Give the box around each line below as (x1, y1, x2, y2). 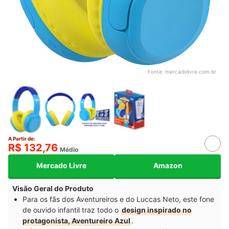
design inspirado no (122, 205, 192, 214)
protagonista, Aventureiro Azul (22, 216, 130, 225)
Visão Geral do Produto (12, 184, 94, 193)
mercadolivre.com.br (165, 68, 216, 75)
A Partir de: (8, 135, 35, 142)
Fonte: (148, 68, 165, 75)
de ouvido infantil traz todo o (22, 205, 121, 214)
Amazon (153, 161, 182, 170)
